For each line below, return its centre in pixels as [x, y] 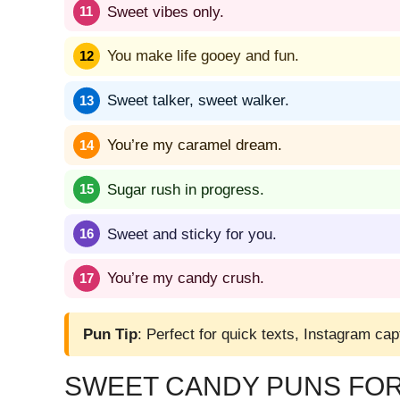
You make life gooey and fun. [203, 56]
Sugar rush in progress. [186, 189]
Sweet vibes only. [166, 12]
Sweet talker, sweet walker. [198, 101]
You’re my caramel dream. [195, 146]
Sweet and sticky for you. [192, 234]
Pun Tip [110, 334]
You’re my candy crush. [186, 279]
